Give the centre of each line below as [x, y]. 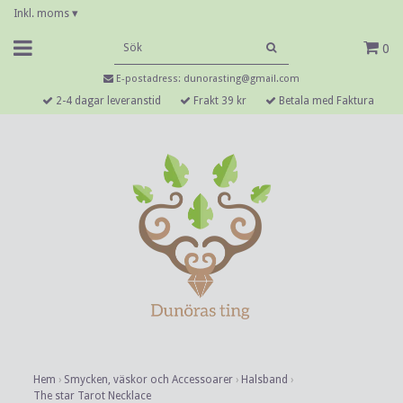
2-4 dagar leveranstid [107, 101]
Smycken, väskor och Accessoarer [148, 380]
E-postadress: [148, 79]
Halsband [264, 380]
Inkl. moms [43, 13]
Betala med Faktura [325, 101]
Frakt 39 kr [218, 101]
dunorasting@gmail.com [242, 79]
